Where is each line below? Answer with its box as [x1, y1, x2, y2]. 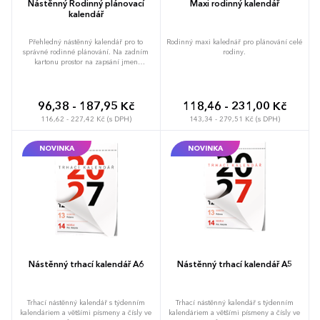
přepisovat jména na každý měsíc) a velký [19, 78, 152, 86]
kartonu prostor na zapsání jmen [34, 58, 138, 66]
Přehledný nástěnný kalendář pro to [29, 38, 143, 46]
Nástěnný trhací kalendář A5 [176, 260, 292, 269]
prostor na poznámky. [51, 88, 121, 96]
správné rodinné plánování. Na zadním [23, 48, 149, 56]
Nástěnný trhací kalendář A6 [28, 260, 144, 269]
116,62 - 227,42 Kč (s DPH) [40, 115, 131, 123]
